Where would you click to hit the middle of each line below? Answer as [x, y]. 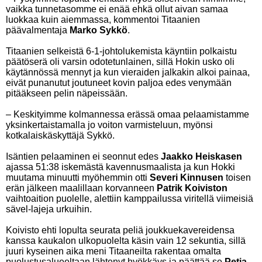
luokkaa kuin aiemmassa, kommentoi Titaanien [103, 20]
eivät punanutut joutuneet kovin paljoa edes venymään [119, 83]
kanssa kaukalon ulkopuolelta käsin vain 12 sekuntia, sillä [126, 241]
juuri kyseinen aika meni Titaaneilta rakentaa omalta [113, 251]
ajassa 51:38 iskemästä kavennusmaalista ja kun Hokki [120, 167]
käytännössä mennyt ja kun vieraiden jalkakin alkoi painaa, [128, 72]
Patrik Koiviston [192, 188]
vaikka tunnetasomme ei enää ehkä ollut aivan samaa [117, 9]
